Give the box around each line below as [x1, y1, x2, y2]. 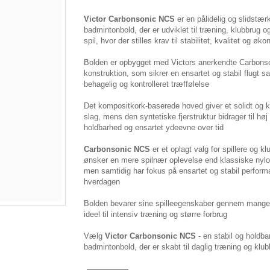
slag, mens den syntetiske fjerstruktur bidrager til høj [84, 112, 268, 121]
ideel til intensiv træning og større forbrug [84, 210, 227, 219]
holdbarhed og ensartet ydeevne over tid [84, 123, 224, 132]
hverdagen [84, 177, 120, 186]
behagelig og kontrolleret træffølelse [84, 80, 209, 89]
